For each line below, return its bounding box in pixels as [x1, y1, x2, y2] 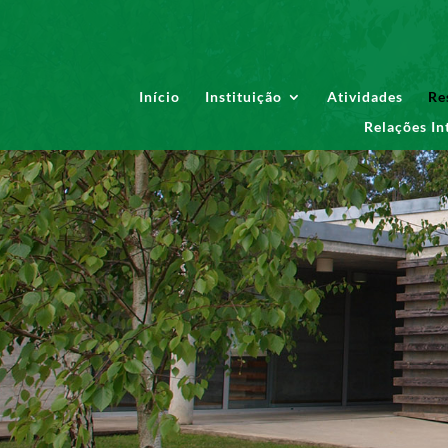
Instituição [205, 88, 282, 105]
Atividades [327, 88, 403, 105]
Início [139, 88, 180, 105]
